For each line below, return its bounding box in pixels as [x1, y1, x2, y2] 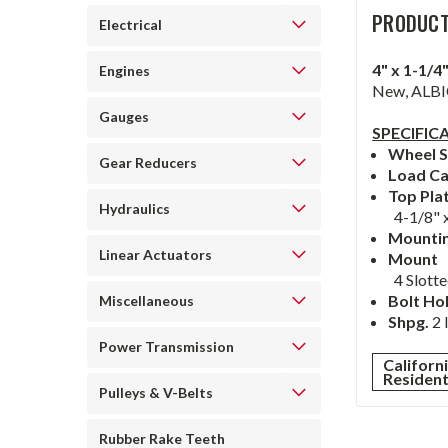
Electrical [99, 16, 162, 33]
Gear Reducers [99, 154, 197, 171]
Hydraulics [99, 200, 170, 217]
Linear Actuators [99, 246, 212, 263]
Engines [99, 62, 150, 79]
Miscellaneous [99, 292, 194, 309]
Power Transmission [99, 338, 234, 355]
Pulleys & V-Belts [99, 384, 213, 401]
